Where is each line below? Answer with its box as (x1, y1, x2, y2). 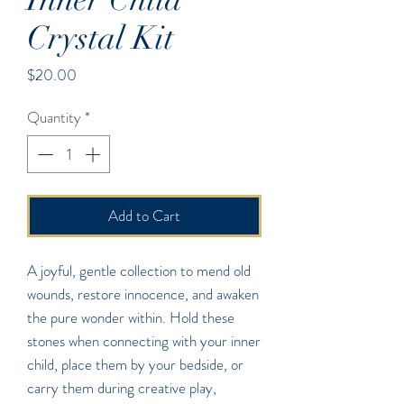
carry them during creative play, (27, 376, 216, 399)
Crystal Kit (27, 18, 174, 59)
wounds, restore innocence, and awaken (27, 282, 259, 305)
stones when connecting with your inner (27, 329, 261, 352)
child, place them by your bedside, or (27, 353, 243, 375)
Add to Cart (108, 204, 180, 226)
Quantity (27, 106, 81, 129)
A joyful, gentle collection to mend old (27, 259, 251, 281)
